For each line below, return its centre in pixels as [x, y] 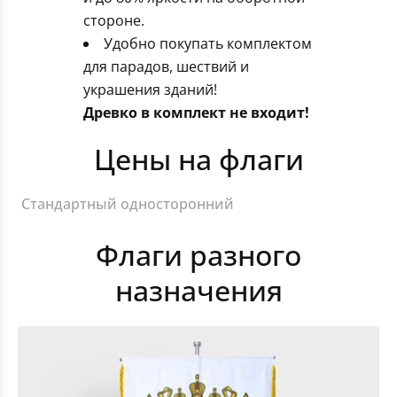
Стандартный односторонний [128, 204]
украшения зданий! [150, 90]
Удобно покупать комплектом [208, 43]
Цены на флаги [198, 159]
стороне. [114, 20]
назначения [198, 290]
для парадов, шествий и [166, 66]
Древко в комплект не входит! [196, 113]
